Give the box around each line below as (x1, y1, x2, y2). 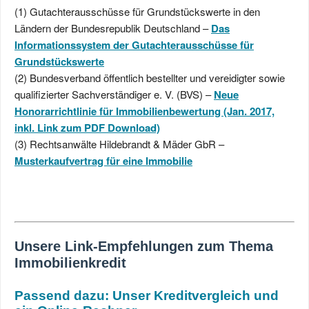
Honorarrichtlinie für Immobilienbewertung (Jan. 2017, (14, 103, 275, 119)
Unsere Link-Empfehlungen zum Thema (14, 239, 273, 254)
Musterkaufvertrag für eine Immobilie (14, 152, 192, 168)
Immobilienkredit (14, 255, 126, 270)
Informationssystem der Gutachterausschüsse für (14, 37, 254, 52)
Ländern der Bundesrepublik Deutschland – (14, 20, 211, 35)
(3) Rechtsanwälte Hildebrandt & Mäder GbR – (14, 136, 224, 151)
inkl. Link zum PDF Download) (14, 119, 160, 135)
